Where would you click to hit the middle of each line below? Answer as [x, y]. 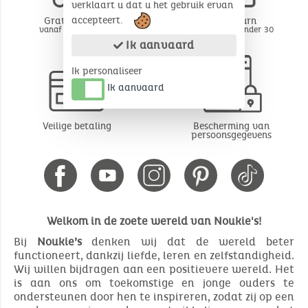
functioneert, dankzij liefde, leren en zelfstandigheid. [154, 255]
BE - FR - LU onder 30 [231, 29]
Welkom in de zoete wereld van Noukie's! [154, 221]
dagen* [231, 37]
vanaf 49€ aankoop [77, 29]
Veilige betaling [77, 126]
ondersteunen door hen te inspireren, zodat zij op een [154, 296]
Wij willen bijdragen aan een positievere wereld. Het [154, 269]
